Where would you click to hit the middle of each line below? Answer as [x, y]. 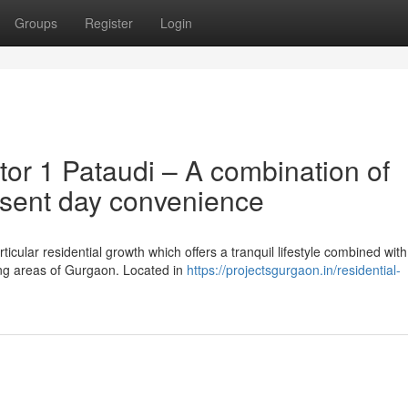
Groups [36, 23]
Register [109, 23]
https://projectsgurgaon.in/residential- [294, 270]
